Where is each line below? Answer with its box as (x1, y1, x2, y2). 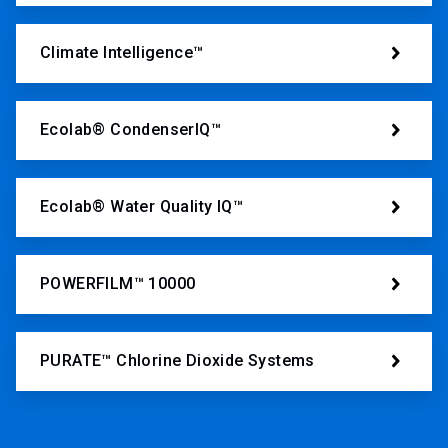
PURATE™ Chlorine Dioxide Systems (40, 351, 315, 371)
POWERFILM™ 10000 (40, 274, 196, 294)
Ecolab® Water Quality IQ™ (40, 197, 243, 217)
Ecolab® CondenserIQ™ (40, 120, 221, 140)
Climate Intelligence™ (40, 43, 204, 63)
